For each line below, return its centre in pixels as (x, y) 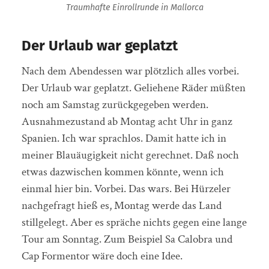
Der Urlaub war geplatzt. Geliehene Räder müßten (133, 88)
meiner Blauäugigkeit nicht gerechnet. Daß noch (130, 155)
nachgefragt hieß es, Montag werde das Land (121, 205)
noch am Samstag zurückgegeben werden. (115, 104)
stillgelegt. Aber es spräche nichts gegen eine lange (134, 222)
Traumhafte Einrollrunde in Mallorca (134, 7)
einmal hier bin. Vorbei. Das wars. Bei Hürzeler (126, 189)
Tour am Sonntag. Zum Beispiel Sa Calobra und (127, 239)
